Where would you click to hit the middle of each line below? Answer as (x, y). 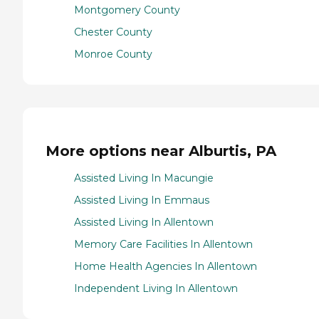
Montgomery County (127, 10)
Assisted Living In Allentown (144, 223)
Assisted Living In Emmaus (142, 200)
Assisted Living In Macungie (144, 178)
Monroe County (113, 54)
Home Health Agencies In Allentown (166, 267)
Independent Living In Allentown (156, 289)
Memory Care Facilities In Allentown (163, 245)
